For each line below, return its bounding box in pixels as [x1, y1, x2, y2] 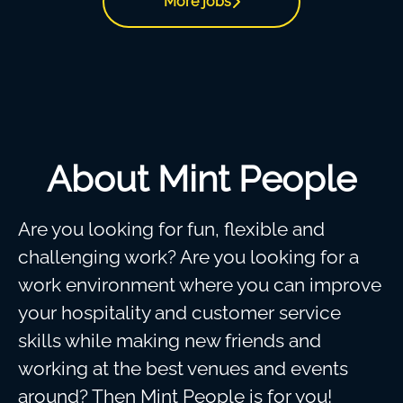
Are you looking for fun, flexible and [18, 218, 325, 240]
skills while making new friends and [18, 329, 321, 352]
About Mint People [47, 157, 356, 200]
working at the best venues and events [18, 357, 348, 380]
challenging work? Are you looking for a [18, 246, 359, 268]
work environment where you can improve [18, 273, 381, 296]
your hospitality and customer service [18, 301, 341, 324]
